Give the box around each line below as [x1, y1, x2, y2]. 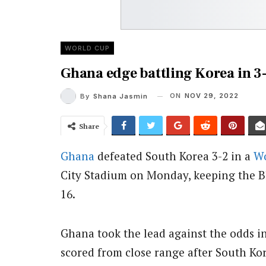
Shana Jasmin [93, 92, 148, 100]
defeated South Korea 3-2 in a [94, 148, 254, 163]
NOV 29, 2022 [185, 91, 239, 100]
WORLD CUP [65, 44, 110, 52]
